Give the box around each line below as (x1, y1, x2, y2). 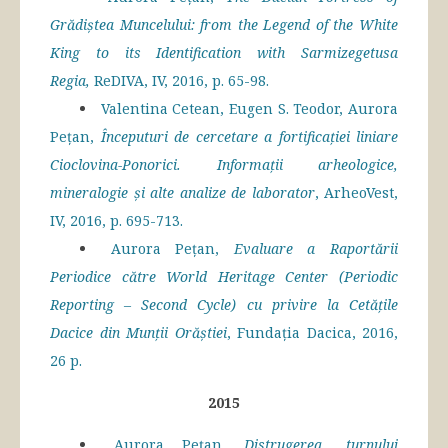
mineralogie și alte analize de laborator (50, 183, 315, 203)
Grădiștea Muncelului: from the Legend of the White (50, 15, 398, 35)
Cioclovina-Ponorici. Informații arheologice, (50, 155, 398, 175)
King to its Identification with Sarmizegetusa (50, 43, 398, 63)
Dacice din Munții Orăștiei (50, 323, 227, 343)
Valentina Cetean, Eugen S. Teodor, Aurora (100, 99, 399, 119)
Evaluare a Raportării (233, 239, 399, 259)
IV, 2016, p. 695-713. (50, 211, 183, 231)
